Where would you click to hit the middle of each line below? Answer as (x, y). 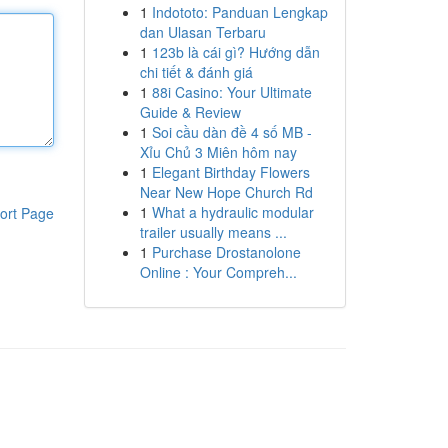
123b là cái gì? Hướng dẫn (235, 52)
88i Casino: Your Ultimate (231, 92)
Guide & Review (190, 112)
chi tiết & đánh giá (196, 72)
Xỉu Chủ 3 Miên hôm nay (218, 152)
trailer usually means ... (213, 232)
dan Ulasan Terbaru (202, 32)
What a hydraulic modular (232, 212)
